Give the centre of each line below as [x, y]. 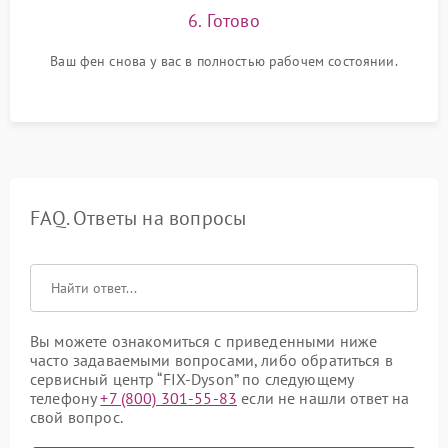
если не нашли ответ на [323, 398]
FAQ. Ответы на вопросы [138, 218]
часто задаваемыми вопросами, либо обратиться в [211, 360]
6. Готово [224, 20]
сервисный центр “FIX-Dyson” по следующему [192, 379]
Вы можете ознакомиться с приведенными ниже [204, 341]
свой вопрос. [76, 417]
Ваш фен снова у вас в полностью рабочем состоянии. [224, 61]
